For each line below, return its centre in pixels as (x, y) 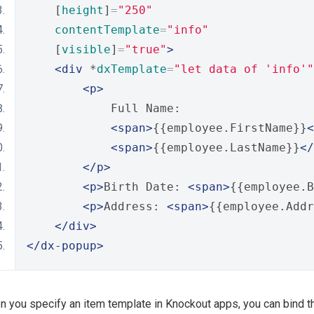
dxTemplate (132, 69)
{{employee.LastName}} (226, 148)
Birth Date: (146, 187)
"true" (146, 49)
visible (86, 49)
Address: (135, 206)
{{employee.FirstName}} (230, 128)
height (83, 10)
